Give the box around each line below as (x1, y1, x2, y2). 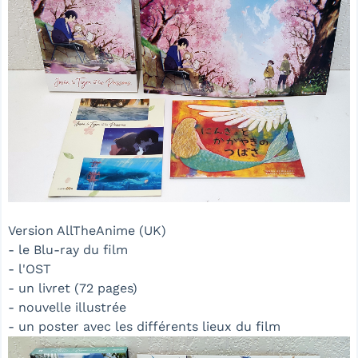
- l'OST (8, 261, 51, 276)
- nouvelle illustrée (8, 299, 126, 315)
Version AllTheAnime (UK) (8, 222, 166, 238)
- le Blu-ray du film (8, 241, 128, 257)
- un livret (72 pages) (8, 280, 137, 296)
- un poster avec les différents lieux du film (8, 318, 280, 334)
